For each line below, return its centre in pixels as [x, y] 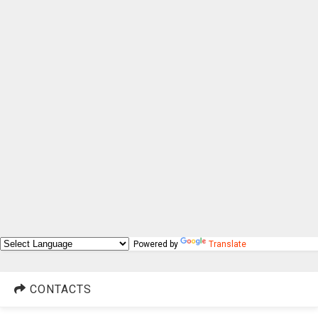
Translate [227, 244]
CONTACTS [59, 289]
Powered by [155, 244]
